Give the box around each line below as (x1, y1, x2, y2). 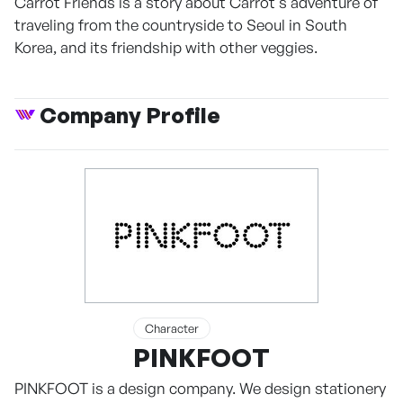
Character (145, 320, 199, 336)
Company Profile (40, 102, 220, 129)
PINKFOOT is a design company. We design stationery (14, 379, 386, 398)
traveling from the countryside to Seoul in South (14, 15, 347, 34)
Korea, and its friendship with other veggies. (14, 38, 318, 57)
